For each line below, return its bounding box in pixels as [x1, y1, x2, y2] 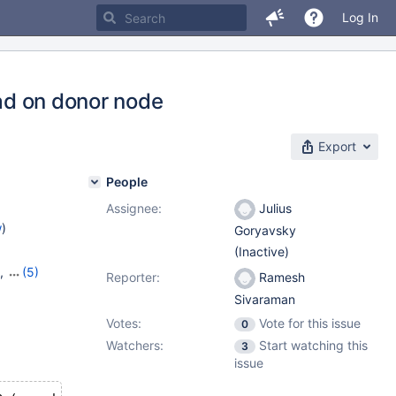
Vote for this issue [259, 316, 361, 331]
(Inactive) [234, 244, 289, 260]
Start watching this [259, 338, 368, 353]
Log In [342, 10, 378, 25]
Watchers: [106, 338, 164, 353]
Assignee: [106, 201, 162, 216]
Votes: [106, 316, 141, 331]
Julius [255, 201, 292, 216]
